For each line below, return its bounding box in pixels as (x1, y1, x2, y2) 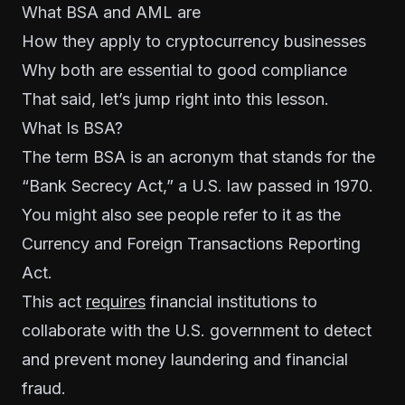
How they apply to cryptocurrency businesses (22, 31, 366, 51)
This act (22, 291, 86, 311)
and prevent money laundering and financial (22, 349, 348, 369)
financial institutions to (146, 291, 317, 311)
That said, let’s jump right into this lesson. (22, 89, 329, 108)
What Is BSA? (22, 118, 123, 137)
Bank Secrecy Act (29, 175, 163, 195)
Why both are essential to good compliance (22, 60, 347, 80)
